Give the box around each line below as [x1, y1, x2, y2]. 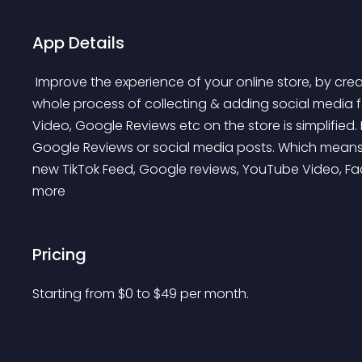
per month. [180, 284, 249, 303]
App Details [32, 32, 124, 54]
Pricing [32, 243, 86, 266]
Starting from [32, 284, 118, 303]
